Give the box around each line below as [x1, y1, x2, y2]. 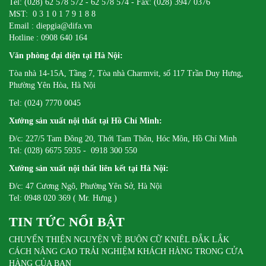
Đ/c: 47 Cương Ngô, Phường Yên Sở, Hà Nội [9, 182, 162, 191]
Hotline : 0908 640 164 [9, 33, 87, 43]
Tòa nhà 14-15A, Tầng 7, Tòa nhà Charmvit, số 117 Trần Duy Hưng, [9, 69, 243, 78]
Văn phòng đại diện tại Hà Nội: [9, 51, 123, 61]
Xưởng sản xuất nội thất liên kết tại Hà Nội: [9, 164, 171, 173]
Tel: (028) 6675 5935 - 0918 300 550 [9, 146, 137, 156]
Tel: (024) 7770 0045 [9, 99, 81, 108]
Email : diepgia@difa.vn [9, 21, 92, 31]
